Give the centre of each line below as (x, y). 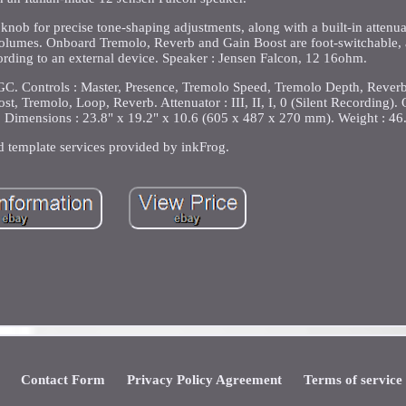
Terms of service (353, 380)
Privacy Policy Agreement (204, 380)
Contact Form (63, 380)
